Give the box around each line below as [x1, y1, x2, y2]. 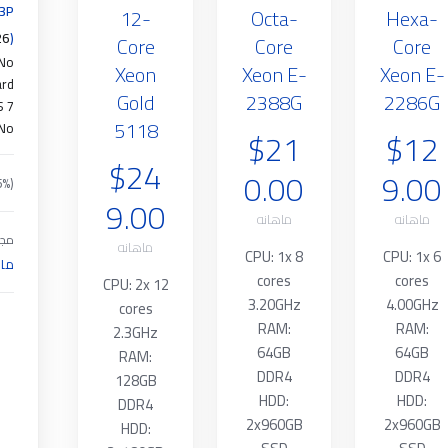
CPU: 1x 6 [383, 242, 442, 271]
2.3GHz [113, 318, 159, 347]
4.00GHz [385, 290, 439, 319]
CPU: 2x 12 [102, 270, 169, 299]
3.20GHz [247, 290, 301, 319]
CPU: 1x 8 [245, 242, 303, 271]
